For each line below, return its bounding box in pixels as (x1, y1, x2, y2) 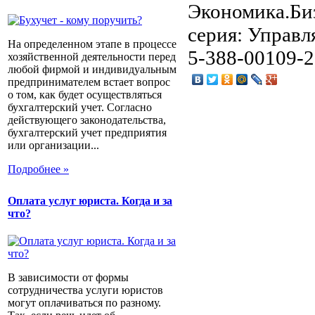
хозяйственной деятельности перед (8, 51, 176, 63)
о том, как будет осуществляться (8, 89, 162, 101)
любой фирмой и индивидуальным (8, 63, 176, 76)
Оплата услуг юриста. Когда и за (8, 194, 172, 207)
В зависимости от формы (8, 271, 129, 283)
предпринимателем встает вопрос (8, 76, 170, 89)
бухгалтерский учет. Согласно (8, 101, 152, 114)
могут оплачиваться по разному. (8, 296, 161, 309)
